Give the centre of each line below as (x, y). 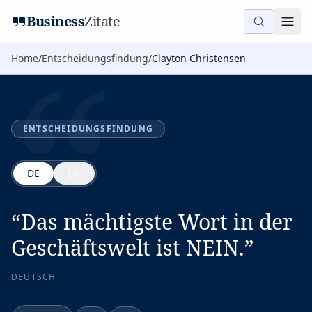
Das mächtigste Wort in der (157, 222)
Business (55, 21)
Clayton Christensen (199, 58)
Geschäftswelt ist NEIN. (128, 248)
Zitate (102, 21)
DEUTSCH (34, 277)
